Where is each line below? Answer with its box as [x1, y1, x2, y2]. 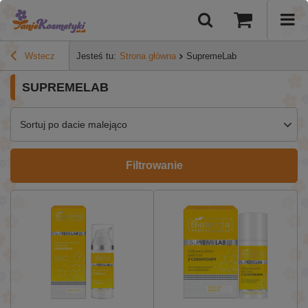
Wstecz [22, 51, 55, 62]
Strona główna [120, 51, 176, 62]
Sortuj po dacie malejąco [20, 118, 127, 130]
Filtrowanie [125, 159, 183, 171]
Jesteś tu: [76, 51, 116, 62]
